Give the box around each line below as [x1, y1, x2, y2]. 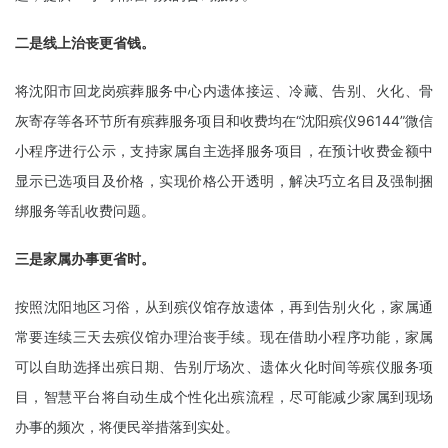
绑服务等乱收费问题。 [15, 202, 155, 219]
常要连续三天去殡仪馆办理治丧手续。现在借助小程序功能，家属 [15, 328, 433, 345]
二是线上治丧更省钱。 [15, 34, 155, 51]
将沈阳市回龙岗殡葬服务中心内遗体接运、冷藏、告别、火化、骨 [15, 82, 433, 99]
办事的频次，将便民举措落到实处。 [15, 418, 239, 435]
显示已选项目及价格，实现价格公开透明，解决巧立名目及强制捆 [15, 172, 433, 189]
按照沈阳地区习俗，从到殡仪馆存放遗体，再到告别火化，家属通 [15, 298, 433, 315]
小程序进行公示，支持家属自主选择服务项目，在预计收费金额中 [15, 142, 433, 159]
